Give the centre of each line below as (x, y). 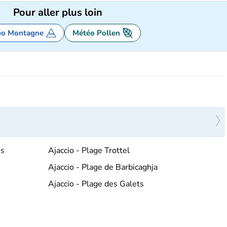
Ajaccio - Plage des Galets (96, 184)
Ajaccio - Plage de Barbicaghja (103, 167)
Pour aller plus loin (58, 12)
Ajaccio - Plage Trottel (89, 150)
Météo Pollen (96, 33)
